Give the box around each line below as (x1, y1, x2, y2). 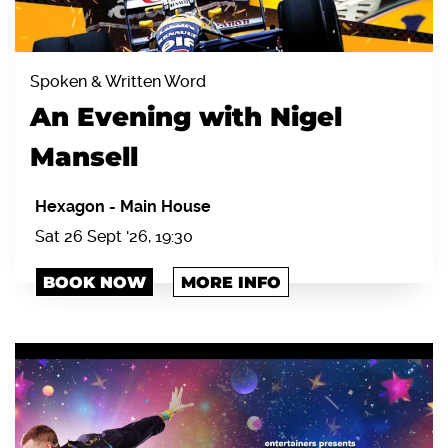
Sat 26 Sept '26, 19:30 (35, 226, 193, 246)
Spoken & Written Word (30, 71, 206, 91)
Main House (120, 196, 211, 216)
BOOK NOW (43, 272, 146, 292)
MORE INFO (181, 272, 281, 292)
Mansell (30, 140, 138, 173)
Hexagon (35, 196, 109, 216)
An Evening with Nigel (30, 100, 342, 133)
